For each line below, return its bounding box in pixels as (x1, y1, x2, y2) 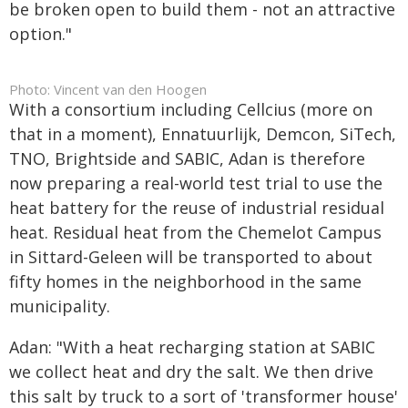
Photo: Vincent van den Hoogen (9, 80, 207, 98)
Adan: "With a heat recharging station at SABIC (9, 336, 375, 358)
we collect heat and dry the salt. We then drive (9, 361, 373, 382)
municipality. (9, 295, 110, 317)
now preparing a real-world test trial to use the (9, 172, 382, 194)
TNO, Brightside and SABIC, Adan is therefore (9, 148, 365, 169)
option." (9, 23, 72, 45)
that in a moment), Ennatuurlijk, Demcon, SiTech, (9, 123, 396, 145)
